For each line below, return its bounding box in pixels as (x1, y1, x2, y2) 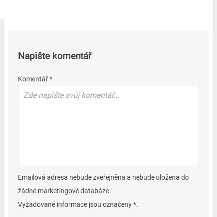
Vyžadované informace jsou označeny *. (17, 200, 138, 208)
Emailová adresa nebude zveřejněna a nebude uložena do (17, 173, 189, 181)
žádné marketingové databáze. (17, 186, 111, 195)
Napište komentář (17, 51, 91, 62)
